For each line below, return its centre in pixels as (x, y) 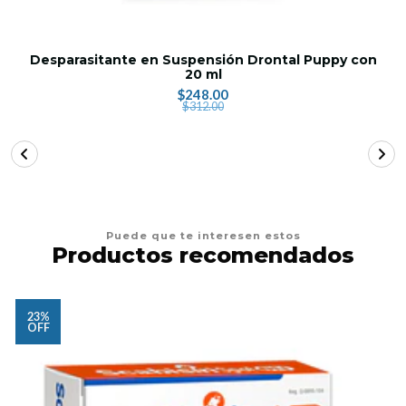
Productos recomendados (203, 255)
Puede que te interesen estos (203, 235)
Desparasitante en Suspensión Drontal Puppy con (203, 59)
